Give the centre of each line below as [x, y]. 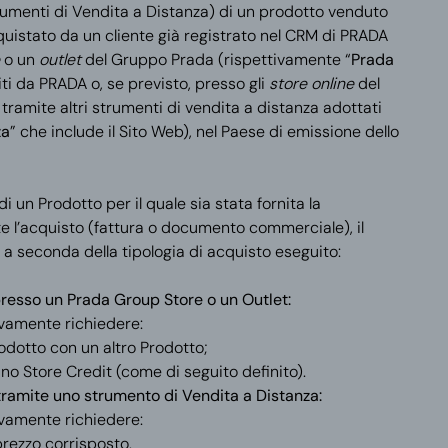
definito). [273, 371]
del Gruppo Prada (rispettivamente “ [215, 59]
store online [313, 83]
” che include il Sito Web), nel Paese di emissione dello [204, 131]
